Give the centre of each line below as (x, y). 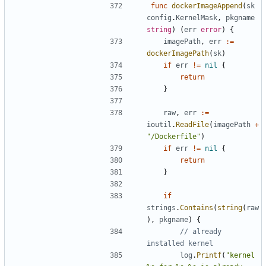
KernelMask (197, 18)
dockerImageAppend (207, 6)
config (159, 18)
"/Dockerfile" (174, 136)
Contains (197, 208)
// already (201, 231)
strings (161, 208)
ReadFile (192, 124)
